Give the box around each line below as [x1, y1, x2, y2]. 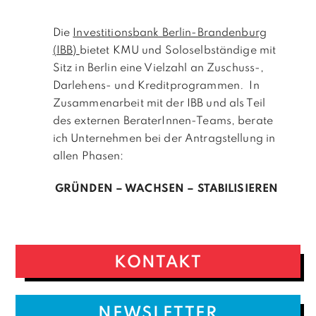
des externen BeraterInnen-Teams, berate [52, 115, 273, 127]
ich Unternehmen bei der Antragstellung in [52, 133, 276, 145]
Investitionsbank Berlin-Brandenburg [73, 27, 267, 39]
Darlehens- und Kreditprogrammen [52, 80, 240, 92]
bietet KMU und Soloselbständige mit [79, 44, 276, 56]
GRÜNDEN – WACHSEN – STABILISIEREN [54, 183, 279, 195]
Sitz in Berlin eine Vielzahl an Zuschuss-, [52, 62, 265, 74]
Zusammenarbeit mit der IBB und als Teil [52, 97, 265, 109]
